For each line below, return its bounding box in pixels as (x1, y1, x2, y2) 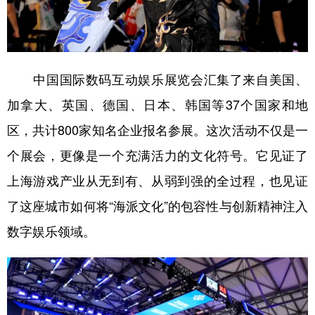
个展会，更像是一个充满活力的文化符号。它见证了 (7, 146, 308, 165)
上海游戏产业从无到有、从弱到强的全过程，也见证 (7, 171, 308, 190)
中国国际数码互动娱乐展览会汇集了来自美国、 (7, 70, 308, 89)
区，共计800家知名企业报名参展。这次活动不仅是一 (7, 120, 308, 139)
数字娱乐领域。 (7, 221, 96, 240)
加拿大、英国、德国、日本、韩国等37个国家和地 (7, 95, 308, 114)
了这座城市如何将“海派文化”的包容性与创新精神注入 (7, 196, 308, 215)
